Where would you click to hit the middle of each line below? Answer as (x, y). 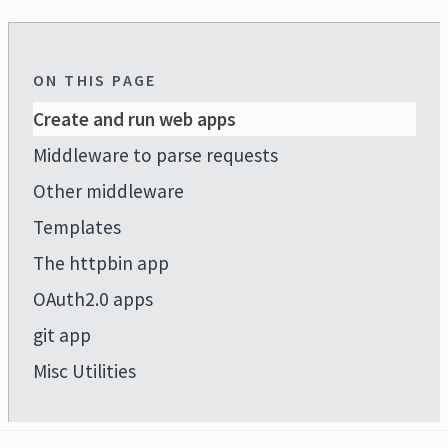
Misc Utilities (84, 371)
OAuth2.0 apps (93, 299)
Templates (77, 227)
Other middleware (108, 191)
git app (62, 335)
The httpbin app (101, 263)
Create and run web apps (134, 119)
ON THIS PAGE (95, 80)
